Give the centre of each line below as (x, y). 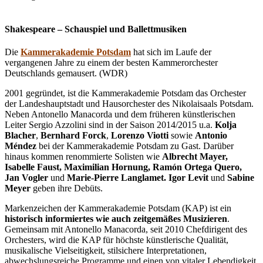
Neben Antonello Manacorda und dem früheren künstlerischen (120, 114)
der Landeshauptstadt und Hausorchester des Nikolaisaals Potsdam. (129, 104)
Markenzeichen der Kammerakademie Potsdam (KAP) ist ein (118, 208)
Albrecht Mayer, (195, 157)
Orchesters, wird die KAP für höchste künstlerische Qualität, (117, 240)
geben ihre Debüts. (67, 188)
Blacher (20, 136)
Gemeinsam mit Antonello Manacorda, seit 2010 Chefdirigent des (126, 230)
